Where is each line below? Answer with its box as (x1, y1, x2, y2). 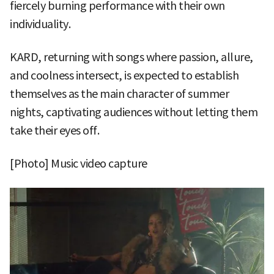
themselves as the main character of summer (10, 86, 229, 101)
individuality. (10, 17, 70, 31)
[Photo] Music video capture (10, 156, 147, 171)
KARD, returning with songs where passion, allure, (10, 50, 253, 64)
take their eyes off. (10, 123, 99, 138)
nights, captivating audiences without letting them (10, 105, 257, 119)
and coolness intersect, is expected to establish (10, 68, 239, 83)
